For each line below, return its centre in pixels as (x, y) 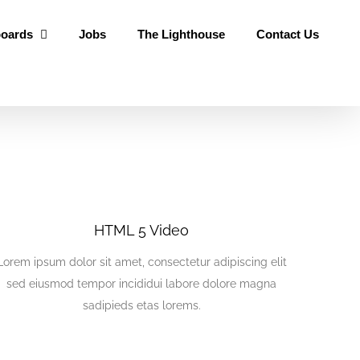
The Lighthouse (181, 34)
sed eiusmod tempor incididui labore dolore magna (141, 283)
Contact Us (287, 34)
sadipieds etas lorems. (141, 305)
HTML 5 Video (141, 230)
